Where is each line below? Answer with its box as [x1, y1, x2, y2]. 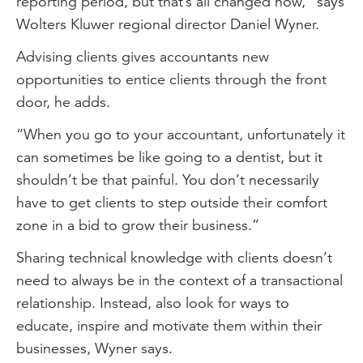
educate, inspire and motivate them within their [16, 316, 322, 335]
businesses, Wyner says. [16, 339, 173, 357]
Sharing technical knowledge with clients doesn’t [16, 248, 332, 267]
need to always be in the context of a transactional [16, 271, 343, 289]
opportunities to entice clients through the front [16, 70, 327, 88]
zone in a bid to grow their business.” [16, 216, 259, 234]
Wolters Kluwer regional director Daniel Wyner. [16, 15, 319, 33]
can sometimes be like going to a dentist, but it [16, 147, 322, 166]
